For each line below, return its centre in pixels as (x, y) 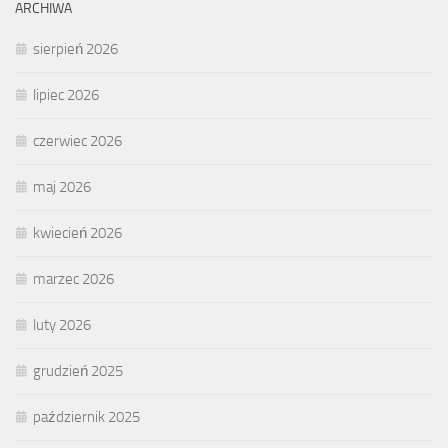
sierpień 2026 (75, 48)
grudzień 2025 (78, 370)
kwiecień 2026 (77, 232)
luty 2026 (62, 324)
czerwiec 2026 (77, 140)
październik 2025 (86, 416)
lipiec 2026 (66, 94)
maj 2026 (62, 186)
